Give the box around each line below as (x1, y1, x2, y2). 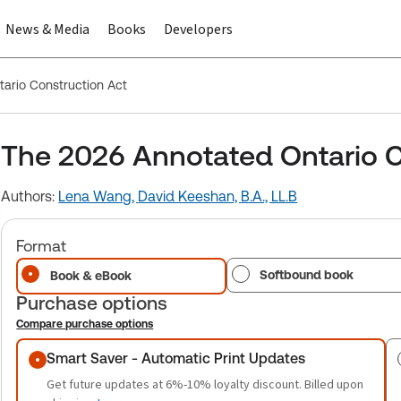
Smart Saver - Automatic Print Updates (47, 350, 306, 367)
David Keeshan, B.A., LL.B (138, 188, 298, 205)
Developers (164, 20, 233, 38)
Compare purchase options (16, 318, 154, 330)
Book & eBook (50, 269, 132, 283)
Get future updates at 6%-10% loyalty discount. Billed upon (47, 376, 364, 393)
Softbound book (260, 268, 354, 282)
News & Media (5, 20, 90, 38)
